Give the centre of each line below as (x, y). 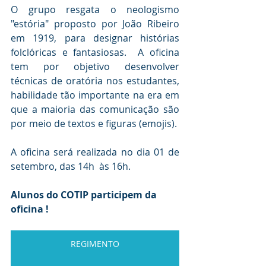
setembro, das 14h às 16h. (71, 167)
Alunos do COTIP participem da (85, 195)
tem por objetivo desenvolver (95, 67)
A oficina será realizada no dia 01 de (95, 152)
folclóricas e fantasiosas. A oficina (95, 53)
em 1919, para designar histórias (95, 38)
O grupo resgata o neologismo (95, 10)
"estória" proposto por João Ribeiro (95, 24)
